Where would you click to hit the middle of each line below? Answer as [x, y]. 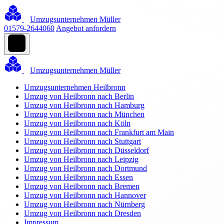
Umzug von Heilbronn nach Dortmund [85, 168]
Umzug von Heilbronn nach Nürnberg [84, 204]
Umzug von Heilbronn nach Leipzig [81, 159]
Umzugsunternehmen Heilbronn [75, 87]
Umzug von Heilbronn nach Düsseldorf [86, 150]
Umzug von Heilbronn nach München [84, 114]
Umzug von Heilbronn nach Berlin [79, 96]
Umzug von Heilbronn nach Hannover [85, 195]
